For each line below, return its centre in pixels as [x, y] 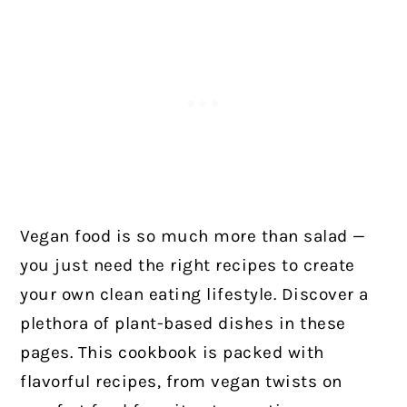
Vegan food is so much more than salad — [193, 236]
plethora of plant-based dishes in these [183, 323]
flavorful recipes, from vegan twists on [181, 381]
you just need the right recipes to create [188, 265]
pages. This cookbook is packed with [172, 352]
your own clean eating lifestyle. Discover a [194, 294]
